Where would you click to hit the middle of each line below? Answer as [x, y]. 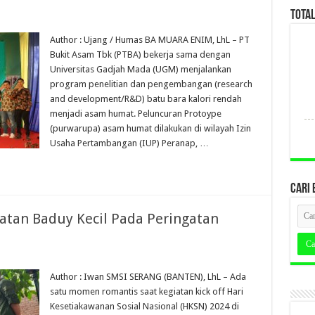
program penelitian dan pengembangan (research [151, 84]
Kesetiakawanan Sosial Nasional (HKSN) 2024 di [144, 306]
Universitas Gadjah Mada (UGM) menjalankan [140, 69]
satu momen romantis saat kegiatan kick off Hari [146, 291]
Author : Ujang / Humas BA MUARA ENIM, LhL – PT [149, 40]
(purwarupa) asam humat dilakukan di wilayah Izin [150, 128]
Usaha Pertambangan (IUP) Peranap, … [129, 143]
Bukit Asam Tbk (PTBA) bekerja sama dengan [140, 54]
